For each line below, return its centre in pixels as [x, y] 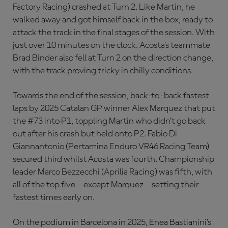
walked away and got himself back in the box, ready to [113, 20]
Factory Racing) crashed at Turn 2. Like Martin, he [104, 7]
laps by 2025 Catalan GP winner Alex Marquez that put [114, 108]
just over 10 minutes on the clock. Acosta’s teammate [111, 45]
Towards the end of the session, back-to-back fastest [111, 96]
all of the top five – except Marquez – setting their [106, 185]
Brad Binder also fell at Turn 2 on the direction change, [113, 58]
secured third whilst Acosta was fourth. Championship [113, 159]
